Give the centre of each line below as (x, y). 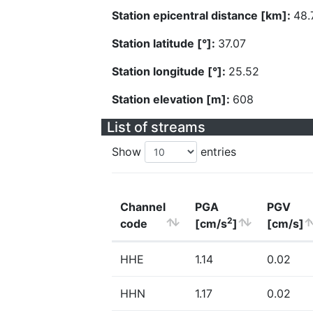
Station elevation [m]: (172, 99)
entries (217, 152)
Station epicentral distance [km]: (203, 15)
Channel (143, 207)
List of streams (156, 127)
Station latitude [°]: (165, 43)
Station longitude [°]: (170, 71)
